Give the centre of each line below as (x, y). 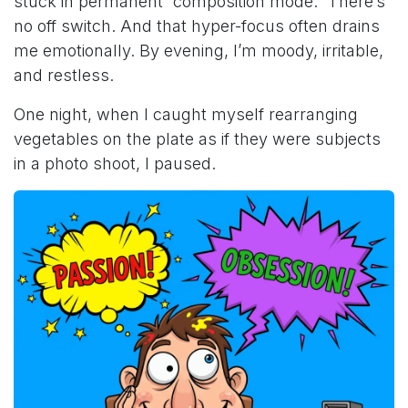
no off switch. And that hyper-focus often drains (197, 26)
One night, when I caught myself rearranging (186, 115)
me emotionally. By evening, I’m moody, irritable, (199, 51)
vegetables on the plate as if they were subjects (197, 139)
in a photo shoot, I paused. (115, 164)
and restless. (64, 76)
